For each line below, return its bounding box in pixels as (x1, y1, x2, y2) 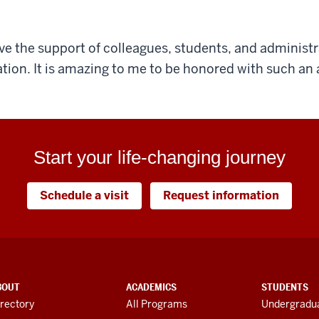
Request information (163, 187, 279, 203)
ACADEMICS (125, 280, 177, 293)
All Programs (125, 297, 187, 310)
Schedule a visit (40, 187, 129, 203)
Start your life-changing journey (33, 146, 286, 168)
